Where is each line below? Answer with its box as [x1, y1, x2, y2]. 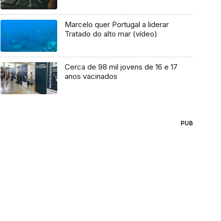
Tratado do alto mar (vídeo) [64, 29, 157, 39]
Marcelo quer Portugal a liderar [64, 20, 169, 30]
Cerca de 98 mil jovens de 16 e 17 [64, 62, 178, 72]
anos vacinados [64, 72, 117, 81]
